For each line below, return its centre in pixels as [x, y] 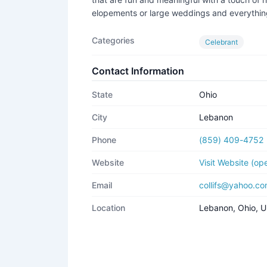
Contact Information [138, 71]
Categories [113, 40]
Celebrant [221, 42]
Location [108, 207]
